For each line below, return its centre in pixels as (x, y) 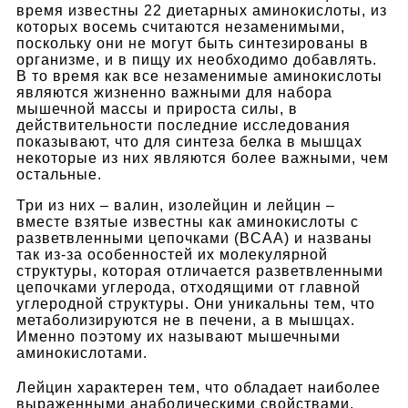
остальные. (59, 174)
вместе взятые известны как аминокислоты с (188, 221)
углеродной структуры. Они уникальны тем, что (196, 303)
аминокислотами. (82, 352)
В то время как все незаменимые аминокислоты (199, 76)
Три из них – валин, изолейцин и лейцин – (176, 205)
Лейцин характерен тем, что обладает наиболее (199, 387)
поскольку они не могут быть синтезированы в (193, 43)
